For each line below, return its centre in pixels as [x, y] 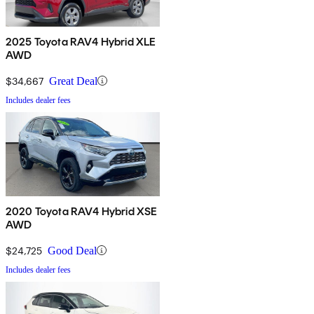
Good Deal [72, 250]
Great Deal [73, 81]
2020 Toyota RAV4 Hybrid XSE [82, 211]
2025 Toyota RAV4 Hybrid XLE [81, 41]
